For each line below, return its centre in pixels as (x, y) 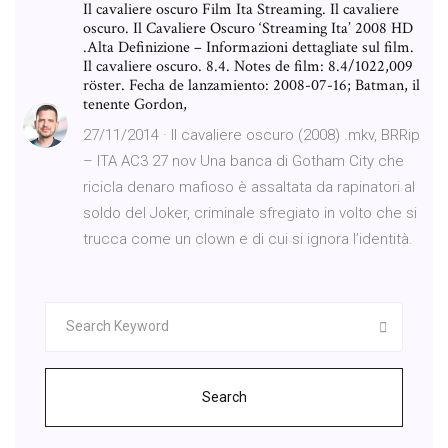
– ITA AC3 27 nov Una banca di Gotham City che (243, 160)
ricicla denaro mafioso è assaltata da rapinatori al (249, 186)
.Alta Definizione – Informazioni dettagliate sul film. (248, 47)
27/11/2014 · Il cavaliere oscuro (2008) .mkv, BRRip (251, 134)
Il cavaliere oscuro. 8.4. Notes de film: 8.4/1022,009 (248, 66)
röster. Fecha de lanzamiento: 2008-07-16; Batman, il (251, 85)
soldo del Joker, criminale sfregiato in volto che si (250, 212)
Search (224, 396)
